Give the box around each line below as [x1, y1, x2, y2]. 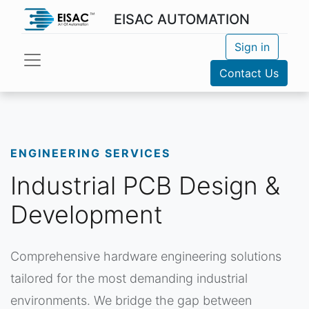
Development [10, 199, 163, 230]
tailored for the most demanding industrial [10, 271, 248, 286]
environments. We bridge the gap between [10, 293, 252, 308]
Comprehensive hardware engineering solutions [10, 249, 281, 263]
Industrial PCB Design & [10, 170, 280, 201]
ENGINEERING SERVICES [10, 146, 170, 160]
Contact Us [219, 66, 279, 80]
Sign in [234, 40, 270, 54]
